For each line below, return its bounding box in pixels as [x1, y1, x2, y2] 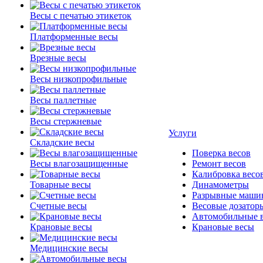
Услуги [168, 128, 197, 138]
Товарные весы [30, 180, 91, 190]
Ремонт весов [192, 159, 246, 168]
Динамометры [192, 180, 249, 190]
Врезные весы [30, 53, 86, 63]
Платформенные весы [30, 32, 118, 42]
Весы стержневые [30, 116, 102, 126]
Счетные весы [30, 201, 87, 211]
